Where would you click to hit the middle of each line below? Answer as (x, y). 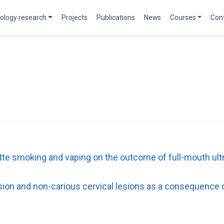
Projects (74, 17)
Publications (115, 17)
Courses (183, 17)
